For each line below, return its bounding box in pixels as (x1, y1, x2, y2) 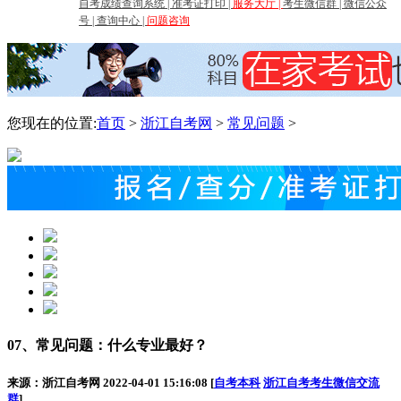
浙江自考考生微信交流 (263, 376, 380, 390)
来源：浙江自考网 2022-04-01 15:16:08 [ (7, 376, 214, 390)
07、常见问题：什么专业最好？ (7, 337, 208, 354)
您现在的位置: (7, 115, 97, 131)
